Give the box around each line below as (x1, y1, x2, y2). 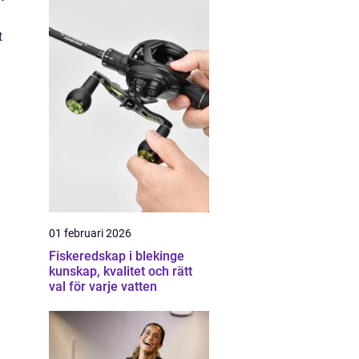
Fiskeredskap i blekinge (49, 248, 184, 264)
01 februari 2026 (49, 227, 131, 240)
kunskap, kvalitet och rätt (49, 264, 192, 279)
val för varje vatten (49, 279, 157, 294)
